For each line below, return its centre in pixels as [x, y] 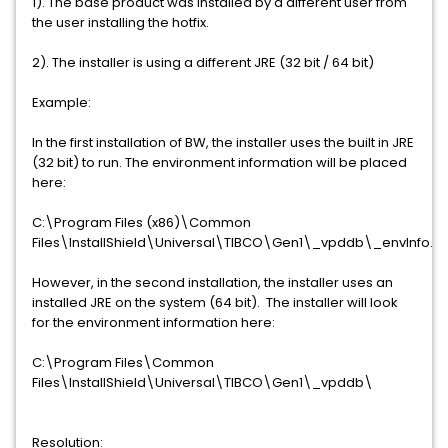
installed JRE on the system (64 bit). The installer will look [215, 302]
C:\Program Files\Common [123, 362]
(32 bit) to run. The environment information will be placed [219, 162]
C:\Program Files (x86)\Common [141, 222]
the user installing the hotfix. [120, 22]
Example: [61, 102]
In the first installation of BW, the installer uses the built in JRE [223, 142]
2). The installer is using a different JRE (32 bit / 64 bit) [203, 62]
